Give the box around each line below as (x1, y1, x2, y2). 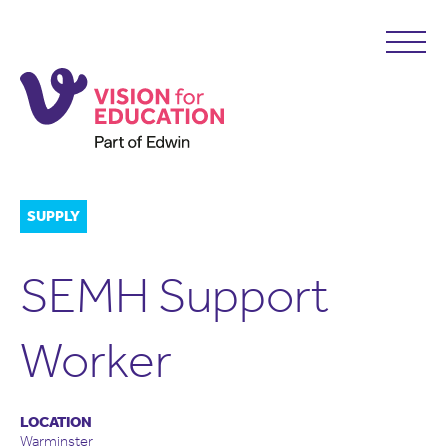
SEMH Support (20, 266, 329, 325)
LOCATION (20, 413, 92, 431)
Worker (20, 331, 172, 390)
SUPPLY (27, 207, 80, 225)
